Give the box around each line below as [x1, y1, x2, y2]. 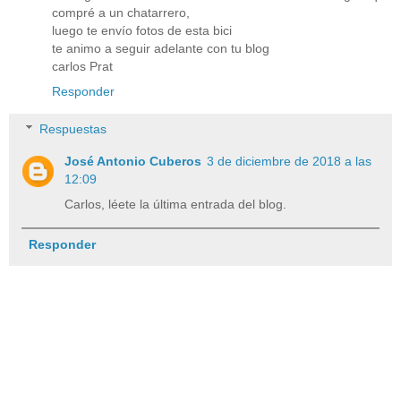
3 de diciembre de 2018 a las [207, 153, 372, 168]
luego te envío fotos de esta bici [52, 23, 232, 38]
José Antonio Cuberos [64, 153, 202, 168]
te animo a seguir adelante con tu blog [52, 41, 269, 56]
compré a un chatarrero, [52, 5, 190, 21]
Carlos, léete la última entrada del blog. [64, 196, 287, 211]
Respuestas [39, 121, 107, 136]
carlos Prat [52, 59, 113, 74]
